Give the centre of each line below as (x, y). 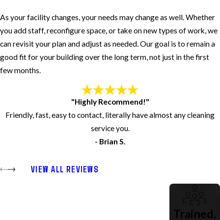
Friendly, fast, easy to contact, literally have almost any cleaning (110, 115)
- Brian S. (110, 142)
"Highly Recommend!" (110, 102)
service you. (110, 128)
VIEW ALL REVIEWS (65, 169)
